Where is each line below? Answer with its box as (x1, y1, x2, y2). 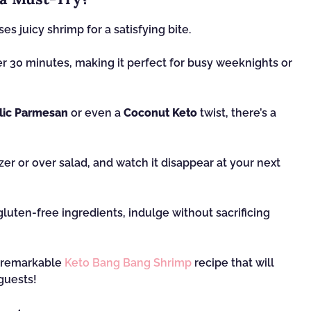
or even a (68, 106, 124, 119)
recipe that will (192, 256, 274, 269)
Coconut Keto (124, 106, 197, 119)
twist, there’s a (197, 106, 276, 119)
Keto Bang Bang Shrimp (65, 256, 192, 269)
